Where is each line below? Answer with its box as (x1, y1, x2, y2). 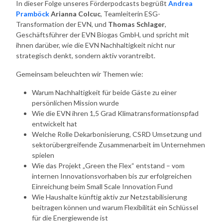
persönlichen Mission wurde (32, 98, 119, 107)
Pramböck (16, 9, 49, 18)
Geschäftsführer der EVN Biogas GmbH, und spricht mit (16, 30, 189, 39)
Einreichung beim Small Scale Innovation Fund (32, 182, 173, 191)
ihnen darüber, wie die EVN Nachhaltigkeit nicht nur (16, 40, 175, 49)
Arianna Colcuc (51, 9, 101, 18)
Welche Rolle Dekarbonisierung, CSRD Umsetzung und (32, 129, 202, 138)
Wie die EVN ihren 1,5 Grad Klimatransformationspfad (32, 109, 199, 117)
